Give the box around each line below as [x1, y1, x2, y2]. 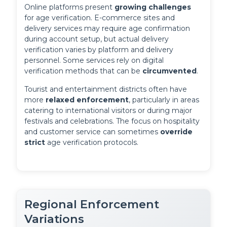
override [160, 127, 193, 137]
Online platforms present [24, 3, 115, 12]
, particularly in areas [129, 95, 200, 105]
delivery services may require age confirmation [24, 24, 191, 33]
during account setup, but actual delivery [24, 34, 169, 44]
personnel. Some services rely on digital [24, 56, 164, 65]
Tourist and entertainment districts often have [24, 85, 187, 94]
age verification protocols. [45, 138, 139, 147]
